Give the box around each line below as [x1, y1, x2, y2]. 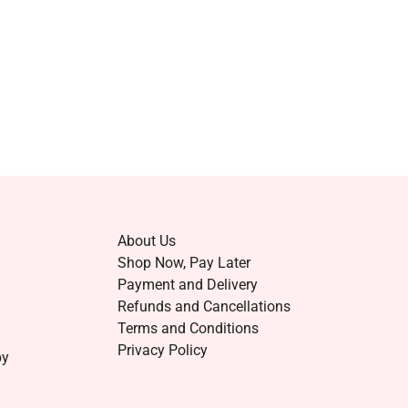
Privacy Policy [117, 342, 208, 359]
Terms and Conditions [117, 320, 259, 337]
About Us [117, 232, 176, 250]
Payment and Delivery [117, 276, 258, 293]
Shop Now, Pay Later [117, 254, 250, 271]
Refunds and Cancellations [117, 298, 291, 315]
